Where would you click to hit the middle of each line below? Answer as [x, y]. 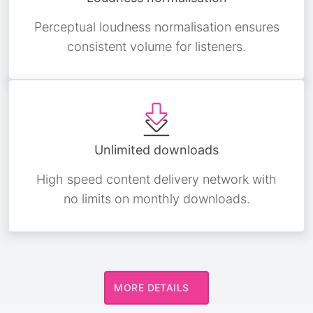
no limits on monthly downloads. [156, 199]
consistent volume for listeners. [156, 46]
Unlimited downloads [156, 150]
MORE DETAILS [152, 287]
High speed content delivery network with [156, 179]
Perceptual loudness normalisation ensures [156, 27]
